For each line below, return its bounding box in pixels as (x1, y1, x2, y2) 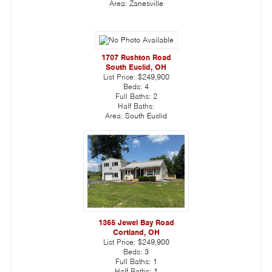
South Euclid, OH (106, 62, 166, 73)
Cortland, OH (112, 227, 160, 238)
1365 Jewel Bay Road (98, 217, 174, 228)
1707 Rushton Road (101, 52, 171, 63)
